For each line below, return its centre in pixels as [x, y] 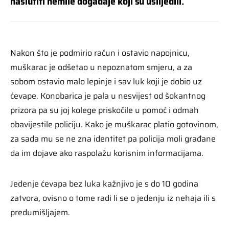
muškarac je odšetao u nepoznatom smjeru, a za [101, 67]
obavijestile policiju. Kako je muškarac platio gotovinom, [114, 124]
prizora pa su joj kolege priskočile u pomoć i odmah [105, 110]
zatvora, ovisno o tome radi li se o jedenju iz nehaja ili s [113, 198]
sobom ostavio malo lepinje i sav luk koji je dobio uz [106, 81]
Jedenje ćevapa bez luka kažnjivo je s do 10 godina [104, 184]
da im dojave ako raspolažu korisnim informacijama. [107, 153]
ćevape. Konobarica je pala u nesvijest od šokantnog [108, 96]
